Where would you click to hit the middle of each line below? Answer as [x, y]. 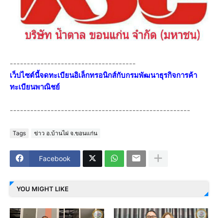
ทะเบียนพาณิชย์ [35, 87]
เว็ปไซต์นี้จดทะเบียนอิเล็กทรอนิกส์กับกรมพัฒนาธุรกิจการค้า [103, 75]
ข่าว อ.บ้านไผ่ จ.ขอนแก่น [66, 133]
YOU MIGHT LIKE [43, 189]
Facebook [55, 159]
